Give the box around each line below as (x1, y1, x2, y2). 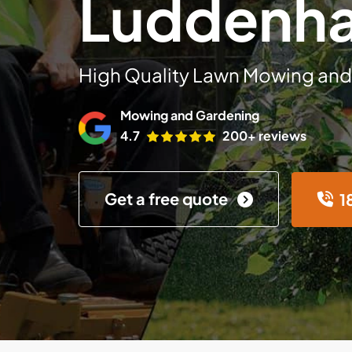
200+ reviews (222, 127, 306, 144)
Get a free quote (104, 189, 231, 208)
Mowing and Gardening (120, 107, 259, 123)
